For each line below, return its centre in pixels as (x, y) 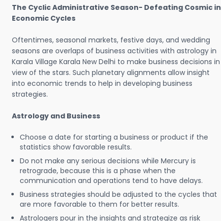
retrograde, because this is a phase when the (98, 171)
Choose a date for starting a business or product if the (114, 137)
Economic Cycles (44, 18)
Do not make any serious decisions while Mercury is (108, 161)
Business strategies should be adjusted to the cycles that (118, 194)
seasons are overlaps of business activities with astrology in (114, 51)
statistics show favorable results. (76, 147)
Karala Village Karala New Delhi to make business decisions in (116, 62)
